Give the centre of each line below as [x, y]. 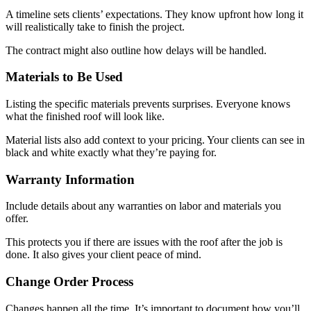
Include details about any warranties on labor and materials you [143, 206]
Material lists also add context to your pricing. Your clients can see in [155, 140]
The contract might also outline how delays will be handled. [137, 50]
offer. [18, 219]
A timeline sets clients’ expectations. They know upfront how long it [154, 14]
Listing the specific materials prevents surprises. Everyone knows [148, 104]
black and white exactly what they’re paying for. [112, 153]
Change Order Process [69, 282]
